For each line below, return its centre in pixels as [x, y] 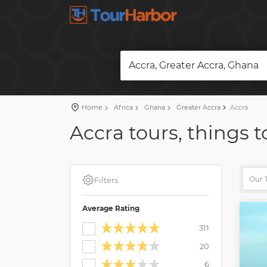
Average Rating [111, 208]
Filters [106, 180]
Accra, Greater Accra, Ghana [193, 65]
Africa [122, 107]
